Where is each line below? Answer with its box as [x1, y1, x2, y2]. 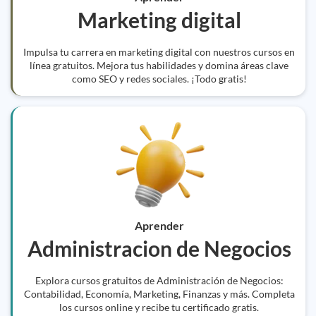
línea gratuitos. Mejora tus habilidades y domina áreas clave [30, 59, 288, 71]
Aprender [134, 219, 184, 232]
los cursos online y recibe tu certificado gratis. [59, 301, 259, 313]
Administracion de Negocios [27, 236, 291, 261]
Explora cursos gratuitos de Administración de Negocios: [35, 274, 284, 286]
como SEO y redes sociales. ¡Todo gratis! [71, 73, 247, 85]
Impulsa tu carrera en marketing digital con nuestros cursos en [23, 46, 295, 58]
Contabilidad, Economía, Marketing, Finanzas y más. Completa [23, 288, 295, 300]
